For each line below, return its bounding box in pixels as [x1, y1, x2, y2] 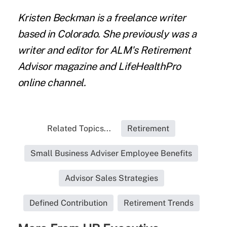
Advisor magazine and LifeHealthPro [17, 60, 181, 73]
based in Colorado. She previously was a [17, 28, 197, 41]
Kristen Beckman [17, 12, 95, 24]
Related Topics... [47, 124, 111, 134]
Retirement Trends [123, 198, 194, 208]
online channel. [17, 77, 88, 89]
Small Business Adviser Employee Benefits [30, 148, 193, 159]
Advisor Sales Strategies [64, 173, 158, 183]
